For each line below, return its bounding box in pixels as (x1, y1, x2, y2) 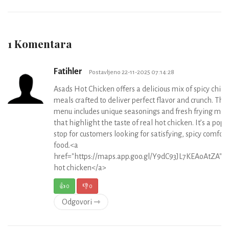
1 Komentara (8, 36, 72, 51)
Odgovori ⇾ (62, 198, 100, 207)
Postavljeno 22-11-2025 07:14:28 (89, 68, 174, 76)
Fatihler (54, 67, 84, 77)
